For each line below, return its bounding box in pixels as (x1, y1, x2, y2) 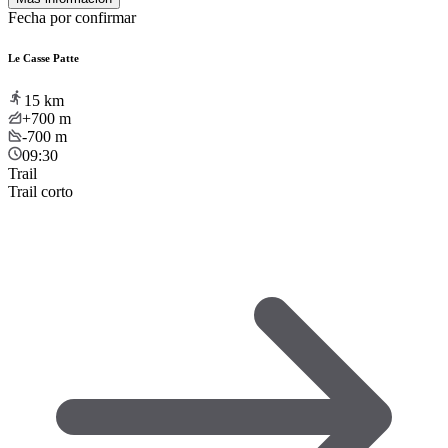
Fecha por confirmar (8, 8, 136, 26)
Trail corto (8, 182, 73, 200)
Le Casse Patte (8, 51, 79, 64)
